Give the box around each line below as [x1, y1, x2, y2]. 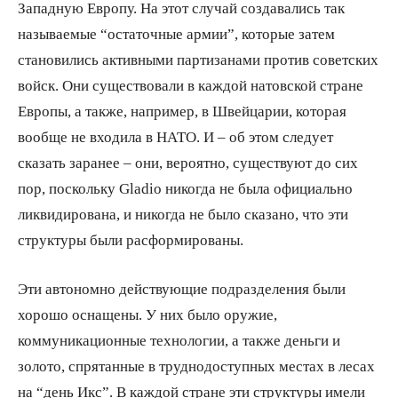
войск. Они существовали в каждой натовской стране [18, 76, 363, 92]
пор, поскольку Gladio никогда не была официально [18, 179, 353, 195]
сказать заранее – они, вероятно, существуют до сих [18, 154, 358, 170]
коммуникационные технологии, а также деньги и [18, 331, 340, 347]
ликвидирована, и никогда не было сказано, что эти [18, 205, 348, 221]
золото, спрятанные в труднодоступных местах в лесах [18, 357, 375, 373]
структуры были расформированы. [18, 231, 243, 247]
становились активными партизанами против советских [18, 51, 378, 67]
